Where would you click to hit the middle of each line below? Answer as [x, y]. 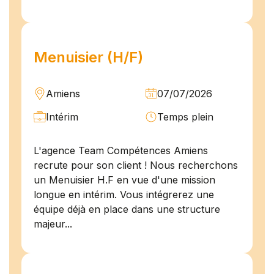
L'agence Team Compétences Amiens [121, 151]
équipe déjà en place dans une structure [127, 209]
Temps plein [185, 117]
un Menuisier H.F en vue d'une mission [124, 180]
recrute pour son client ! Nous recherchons [136, 165]
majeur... [53, 224]
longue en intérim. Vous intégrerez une [124, 195]
